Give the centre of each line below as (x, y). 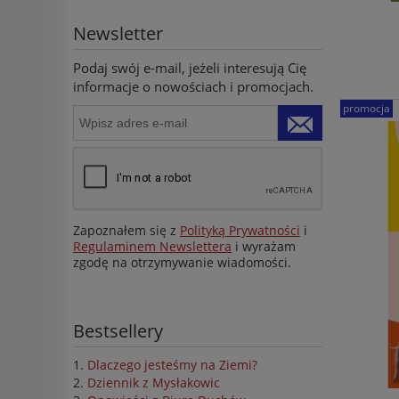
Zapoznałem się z (126, 231)
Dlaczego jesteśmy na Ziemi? (172, 365)
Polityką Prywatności (240, 231)
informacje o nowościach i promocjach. (193, 86)
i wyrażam (264, 247)
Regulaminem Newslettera (152, 247)
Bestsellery (118, 331)
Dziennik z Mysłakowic (154, 383)
